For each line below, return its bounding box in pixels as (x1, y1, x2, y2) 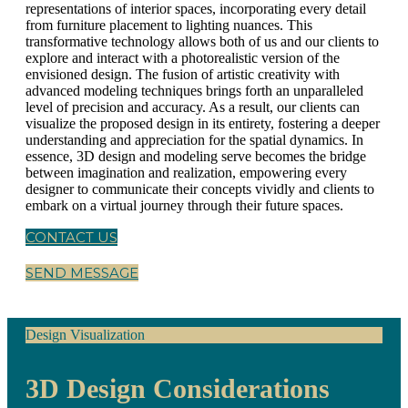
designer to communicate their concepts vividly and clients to (25, 181, 374, 198)
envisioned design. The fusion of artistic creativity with (25, 66, 340, 83)
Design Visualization (25, 327, 145, 343)
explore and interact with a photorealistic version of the (25, 50, 340, 66)
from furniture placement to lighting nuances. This (25, 17, 312, 34)
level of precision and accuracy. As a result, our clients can (25, 99, 360, 116)
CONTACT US (25, 229, 117, 247)
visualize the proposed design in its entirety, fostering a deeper (25, 116, 380, 132)
